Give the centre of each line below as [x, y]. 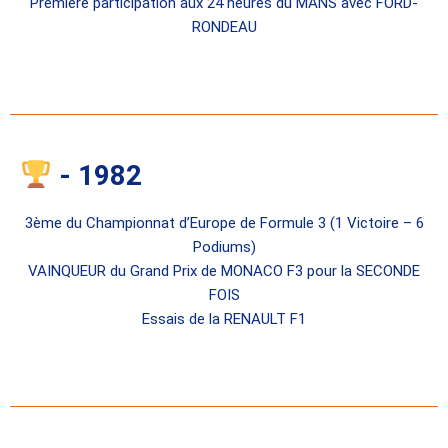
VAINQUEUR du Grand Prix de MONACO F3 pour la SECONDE [224, 270]
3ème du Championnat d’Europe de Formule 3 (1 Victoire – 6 [224, 222]
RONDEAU [224, 27]
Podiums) [224, 246]
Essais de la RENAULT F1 [224, 318]
